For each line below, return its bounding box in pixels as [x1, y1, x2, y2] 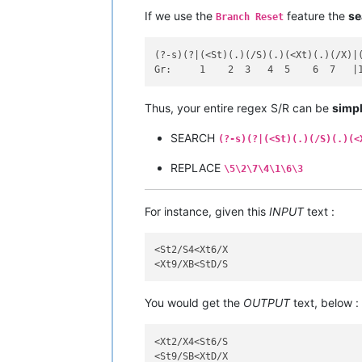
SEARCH [170, 130, 218, 145]
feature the [284, 9, 348, 23]
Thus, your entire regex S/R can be [145, 100, 332, 115]
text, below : [290, 296, 359, 310]
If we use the [145, 9, 216, 23]
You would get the [145, 296, 243, 310]
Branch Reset [216, 11, 284, 23]
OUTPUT [243, 296, 290, 310]
